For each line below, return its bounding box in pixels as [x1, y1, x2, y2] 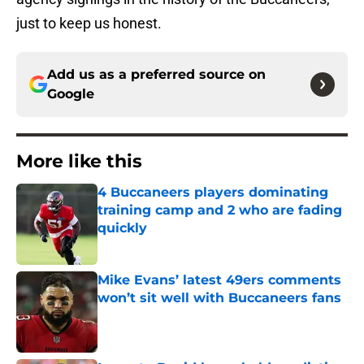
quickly [97, 220, 147, 236]
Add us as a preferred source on [47, 67, 266, 83]
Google [47, 86, 94, 102]
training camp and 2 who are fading [97, 202, 342, 219]
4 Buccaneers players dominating [97, 184, 328, 201]
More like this [16, 150, 142, 173]
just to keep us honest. [16, 15, 162, 32]
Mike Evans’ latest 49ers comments [97, 272, 341, 288]
